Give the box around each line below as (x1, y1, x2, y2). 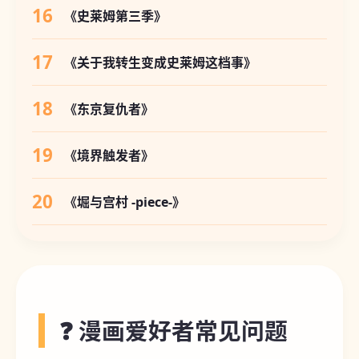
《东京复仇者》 (64, 99, 154, 118)
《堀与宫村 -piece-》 (64, 192, 185, 211)
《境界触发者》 (64, 146, 154, 164)
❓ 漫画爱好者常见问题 (59, 315, 288, 346)
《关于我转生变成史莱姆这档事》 (64, 53, 256, 71)
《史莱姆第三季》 (64, 6, 167, 25)
